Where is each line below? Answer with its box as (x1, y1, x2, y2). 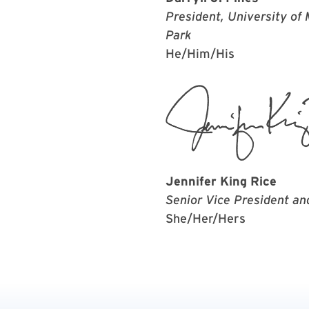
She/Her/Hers (166, 210, 246, 226)
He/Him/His (166, 46, 235, 61)
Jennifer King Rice (166, 173, 277, 188)
